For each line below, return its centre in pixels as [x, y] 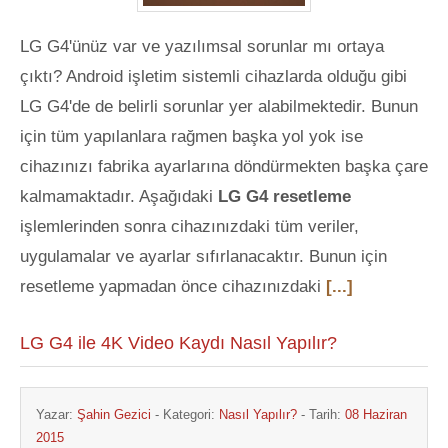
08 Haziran [376, 414]
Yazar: [56, 414]
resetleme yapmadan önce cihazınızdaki [173, 286]
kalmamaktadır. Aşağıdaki [119, 196]
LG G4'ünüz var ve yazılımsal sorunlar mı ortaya [202, 46]
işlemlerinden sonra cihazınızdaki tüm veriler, [189, 226]
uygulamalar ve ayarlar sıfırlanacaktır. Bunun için [203, 256]
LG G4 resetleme [284, 196]
